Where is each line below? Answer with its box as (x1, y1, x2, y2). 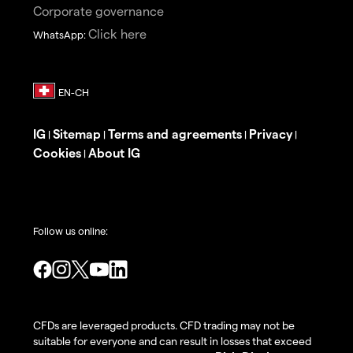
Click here (88, 26, 147, 42)
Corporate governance (33, 3, 164, 19)
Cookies (33, 145, 81, 161)
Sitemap (53, 126, 101, 142)
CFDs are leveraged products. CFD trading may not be (33, 318, 295, 333)
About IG (88, 145, 140, 161)
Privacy (249, 126, 292, 142)
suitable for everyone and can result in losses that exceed (33, 334, 311, 348)
